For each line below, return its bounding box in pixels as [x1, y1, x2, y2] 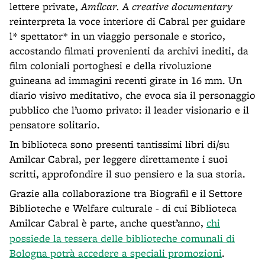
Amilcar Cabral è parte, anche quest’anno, [9, 215, 203, 230]
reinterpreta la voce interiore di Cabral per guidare [9, 14, 245, 28]
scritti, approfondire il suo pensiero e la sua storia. [9, 166, 245, 180]
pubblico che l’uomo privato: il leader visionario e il [9, 102, 249, 117]
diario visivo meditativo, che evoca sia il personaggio [9, 88, 256, 102]
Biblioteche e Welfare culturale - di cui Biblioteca [9, 201, 237, 215]
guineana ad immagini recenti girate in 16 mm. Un [9, 73, 242, 87]
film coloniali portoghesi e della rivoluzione [9, 58, 212, 72]
